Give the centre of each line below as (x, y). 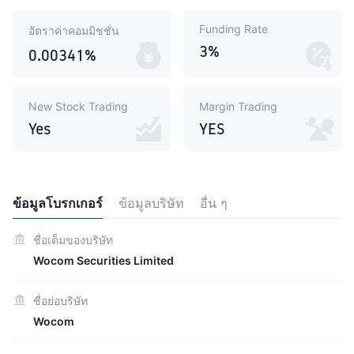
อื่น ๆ (214, 203)
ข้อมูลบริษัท (151, 203)
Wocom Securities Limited (104, 260)
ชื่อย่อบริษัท (60, 301)
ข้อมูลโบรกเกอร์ (58, 203)
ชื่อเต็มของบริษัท (73, 240)
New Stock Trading (78, 106)
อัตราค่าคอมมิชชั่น (74, 30)
